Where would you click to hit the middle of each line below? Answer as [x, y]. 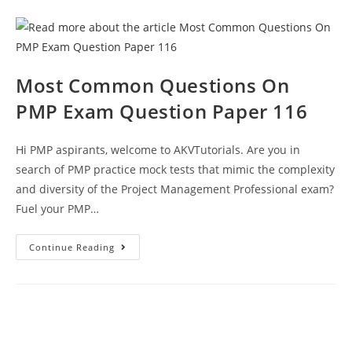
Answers [139, 22]
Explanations [152, 33]
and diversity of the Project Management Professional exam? [175, 189]
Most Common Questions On [153, 85]
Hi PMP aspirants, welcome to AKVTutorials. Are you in [158, 149]
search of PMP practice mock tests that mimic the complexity [175, 169]
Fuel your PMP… [57, 208]
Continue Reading [72, 247]
